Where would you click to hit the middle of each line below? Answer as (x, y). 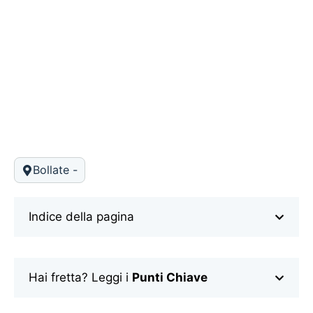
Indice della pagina (81, 217)
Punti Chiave (170, 278)
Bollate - (56, 170)
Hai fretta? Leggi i (80, 278)
